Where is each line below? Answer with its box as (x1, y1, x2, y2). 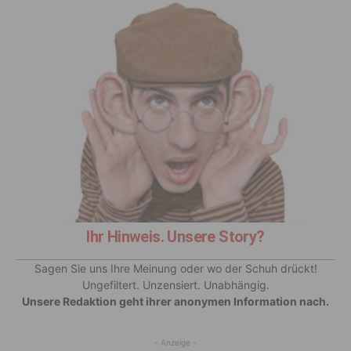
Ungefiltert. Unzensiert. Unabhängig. (81, 278, 270, 292)
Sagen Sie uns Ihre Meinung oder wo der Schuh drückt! (34, 262, 317, 276)
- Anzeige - (154, 338, 197, 348)
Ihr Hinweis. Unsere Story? (86, 227, 265, 247)
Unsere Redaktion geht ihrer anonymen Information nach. (22, 295, 329, 309)
